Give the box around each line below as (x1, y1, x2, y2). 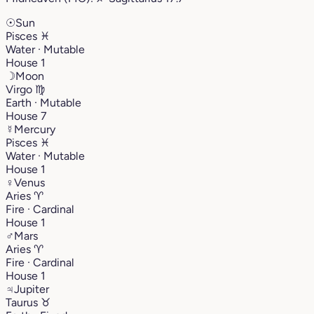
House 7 (6, 109, 47, 123)
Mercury (14, 122, 55, 136)
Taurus (6, 295, 41, 309)
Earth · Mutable (6, 95, 81, 109)
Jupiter (14, 282, 49, 296)
